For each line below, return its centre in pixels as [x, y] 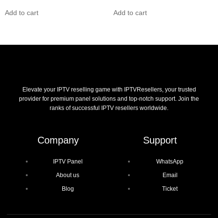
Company [58, 140]
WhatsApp [170, 161]
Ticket [170, 189]
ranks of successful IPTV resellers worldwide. [109, 108]
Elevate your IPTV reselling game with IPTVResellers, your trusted [109, 90]
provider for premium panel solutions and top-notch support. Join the [109, 99]
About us [68, 175]
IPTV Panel [68, 161]
